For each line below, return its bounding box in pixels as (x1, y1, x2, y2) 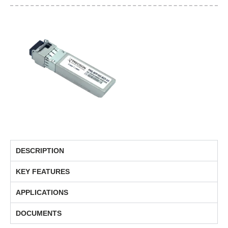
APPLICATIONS (16, 188, 68, 197)
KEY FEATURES (16, 167, 70, 176)
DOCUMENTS (16, 209, 62, 218)
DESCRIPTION (16, 147, 64, 155)
